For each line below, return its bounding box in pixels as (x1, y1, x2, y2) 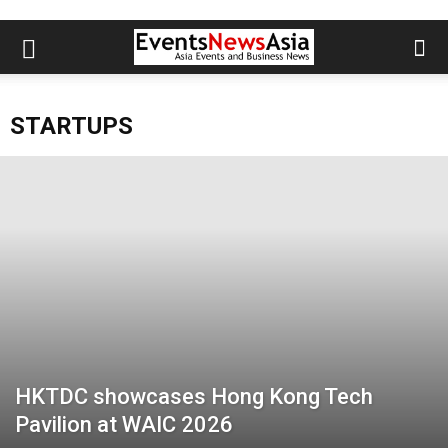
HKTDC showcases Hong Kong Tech (15, 384, 373, 410)
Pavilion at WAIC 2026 (15, 412, 233, 438)
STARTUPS (10, 112, 133, 140)
